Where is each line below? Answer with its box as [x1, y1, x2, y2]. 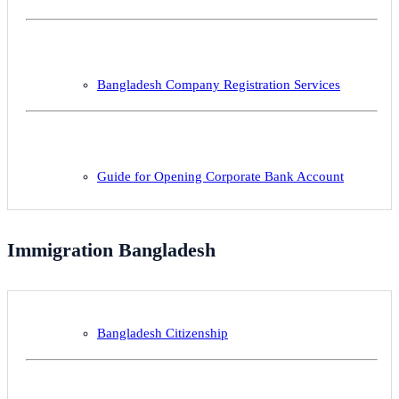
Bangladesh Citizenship [97, 326, 228, 341]
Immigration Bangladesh [7, 239, 216, 262]
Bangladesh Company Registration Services [97, 77, 340, 92]
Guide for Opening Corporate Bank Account [97, 168, 344, 183]
